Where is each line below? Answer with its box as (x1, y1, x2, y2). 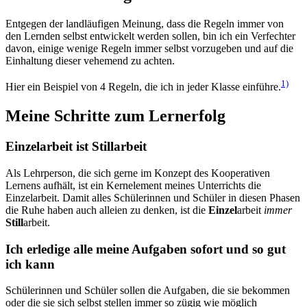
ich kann (5, 256, 55, 271)
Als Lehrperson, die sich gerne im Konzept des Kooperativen (5, 167, 270, 179)
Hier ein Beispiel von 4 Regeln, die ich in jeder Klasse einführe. (5, 81, 281, 93)
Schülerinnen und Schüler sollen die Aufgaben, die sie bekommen (5, 284, 290, 297)
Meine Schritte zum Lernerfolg (5, 107, 225, 125)
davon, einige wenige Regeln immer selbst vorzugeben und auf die (5, 42, 293, 54)
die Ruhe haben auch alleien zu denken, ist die (5, 204, 208, 216)
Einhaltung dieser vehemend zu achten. (5, 54, 175, 66)
